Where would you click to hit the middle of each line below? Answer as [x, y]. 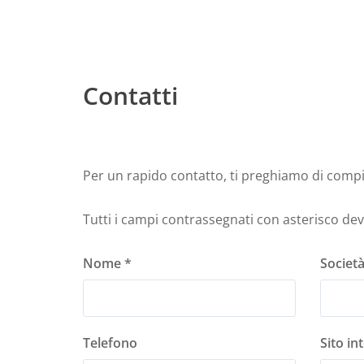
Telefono [110, 343]
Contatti [130, 96]
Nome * [107, 264]
